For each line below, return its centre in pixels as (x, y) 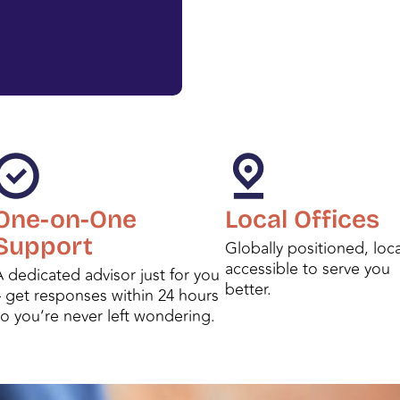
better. (248, 290)
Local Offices (302, 220)
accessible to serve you (307, 269)
